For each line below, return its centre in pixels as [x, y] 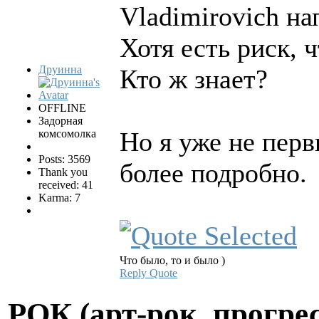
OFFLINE [62, 108]
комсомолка [67, 134]
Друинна [60, 70]
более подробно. [213, 173]
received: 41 [66, 185]
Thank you [63, 172]
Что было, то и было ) [172, 261]
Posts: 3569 [64, 159]
